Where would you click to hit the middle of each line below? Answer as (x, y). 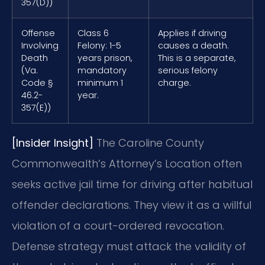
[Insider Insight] (53, 143)
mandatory (102, 71)
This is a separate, (197, 58)
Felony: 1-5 (99, 46)
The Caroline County (149, 143)
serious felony (188, 71)
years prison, (105, 58)
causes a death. (193, 46)
